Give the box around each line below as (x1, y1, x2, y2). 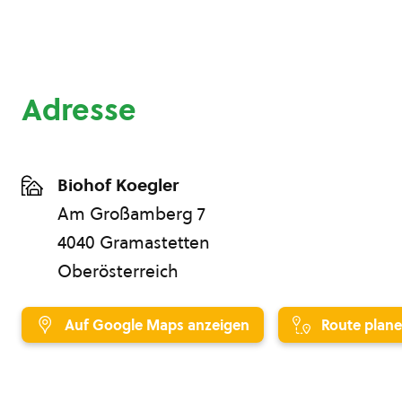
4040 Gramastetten (57, 231, 210, 254)
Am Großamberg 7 (57, 202, 205, 225)
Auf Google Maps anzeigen (65, 315, 249, 335)
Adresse (22, 89, 136, 130)
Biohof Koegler (57, 173, 179, 197)
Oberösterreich (57, 259, 179, 283)
